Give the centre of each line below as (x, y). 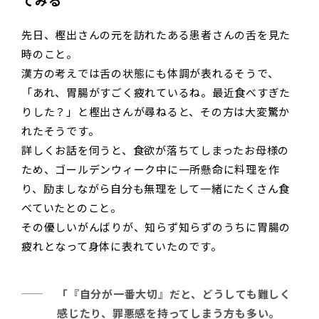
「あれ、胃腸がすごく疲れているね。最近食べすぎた (156, 93)
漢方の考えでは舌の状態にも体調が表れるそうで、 (150, 73)
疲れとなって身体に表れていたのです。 (122, 246)
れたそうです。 (61, 131)
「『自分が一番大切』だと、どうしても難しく (174, 294)
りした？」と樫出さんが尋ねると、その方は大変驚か (156, 112)
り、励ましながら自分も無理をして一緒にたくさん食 (156, 189)
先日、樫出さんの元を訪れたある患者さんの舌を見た (156, 35)
